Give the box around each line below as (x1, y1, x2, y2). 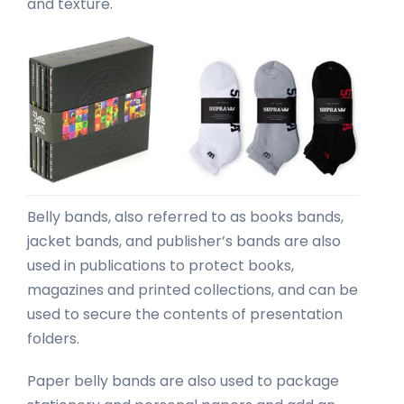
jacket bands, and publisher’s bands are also (27, 231, 341, 252)
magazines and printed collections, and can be (27, 280, 358, 301)
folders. (27, 328, 79, 350)
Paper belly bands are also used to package (27, 371, 339, 392)
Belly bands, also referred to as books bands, (27, 207, 344, 228)
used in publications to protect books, (27, 255, 294, 277)
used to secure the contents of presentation (27, 304, 343, 326)
